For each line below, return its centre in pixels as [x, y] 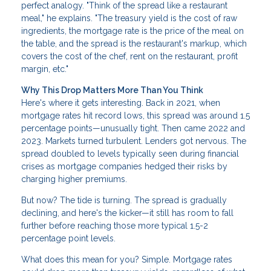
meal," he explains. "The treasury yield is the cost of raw [129, 18]
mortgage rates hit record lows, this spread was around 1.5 [135, 116]
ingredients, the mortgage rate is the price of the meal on [132, 31]
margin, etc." [45, 69]
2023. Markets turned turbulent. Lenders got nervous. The [134, 141]
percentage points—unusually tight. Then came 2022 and [133, 129]
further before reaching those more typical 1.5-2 [115, 226]
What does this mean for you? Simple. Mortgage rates [127, 260]
